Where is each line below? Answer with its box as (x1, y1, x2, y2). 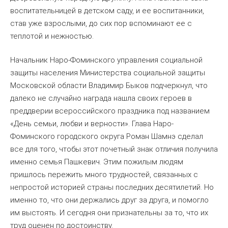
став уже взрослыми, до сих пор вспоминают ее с (10, 18, 192, 28)
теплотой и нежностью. (10, 31, 94, 41)
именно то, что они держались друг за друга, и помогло (10, 195, 209, 205)
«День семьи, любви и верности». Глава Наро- (10, 119, 174, 129)
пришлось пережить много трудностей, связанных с (10, 170, 198, 180)
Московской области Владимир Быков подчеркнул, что (10, 81, 208, 91)
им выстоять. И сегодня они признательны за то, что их (10, 208, 208, 218)
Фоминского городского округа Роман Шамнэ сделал (10, 132, 203, 141)
